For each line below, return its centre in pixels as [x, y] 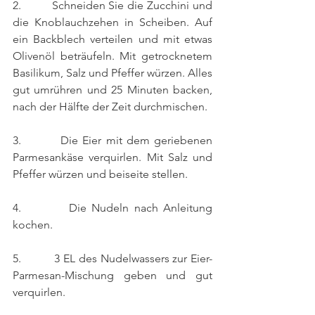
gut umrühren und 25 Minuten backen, [112, 90]
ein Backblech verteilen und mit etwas [112, 39]
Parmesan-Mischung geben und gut [112, 275]
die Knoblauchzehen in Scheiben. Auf [112, 22]
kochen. [34, 225]
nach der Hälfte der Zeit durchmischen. [110, 107]
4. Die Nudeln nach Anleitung [112, 208]
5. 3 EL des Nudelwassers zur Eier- [112, 258]
